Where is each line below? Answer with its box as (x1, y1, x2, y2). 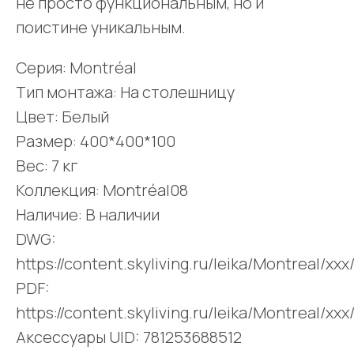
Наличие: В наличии (16, 204, 160, 226)
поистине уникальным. (16, 17, 186, 39)
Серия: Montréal (16, 57, 137, 79)
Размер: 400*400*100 (16, 130, 175, 153)
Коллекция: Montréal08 (16, 179, 188, 201)
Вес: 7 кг (16, 155, 78, 177)
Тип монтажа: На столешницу (16, 81, 235, 104)
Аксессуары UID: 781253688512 (16, 326, 242, 348)
